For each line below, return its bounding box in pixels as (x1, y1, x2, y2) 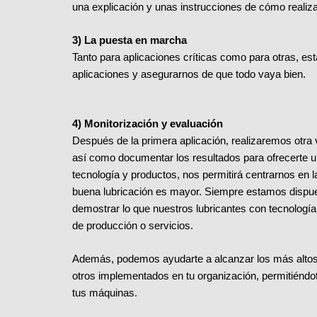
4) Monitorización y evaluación (72, 117, 226, 130)
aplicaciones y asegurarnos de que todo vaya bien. (72, 67, 309, 80)
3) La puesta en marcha (72, 33, 187, 46)
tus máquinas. (72, 286, 137, 299)
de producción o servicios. (72, 219, 193, 232)
